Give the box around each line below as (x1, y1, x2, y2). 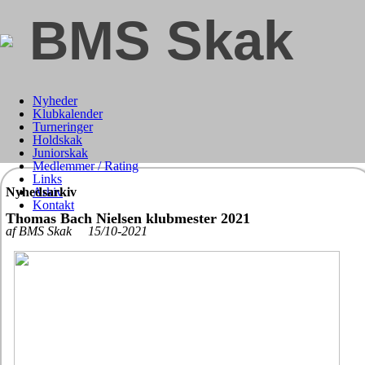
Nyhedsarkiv (6, 185, 77, 199)
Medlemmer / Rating (33, 159, 139, 173)
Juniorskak (33, 146, 88, 160)
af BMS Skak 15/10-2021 (6, 224, 147, 238)
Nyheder (33, 94, 77, 108)
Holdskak (33, 133, 82, 147)
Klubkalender (33, 107, 103, 121)
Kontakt (33, 198, 74, 212)
